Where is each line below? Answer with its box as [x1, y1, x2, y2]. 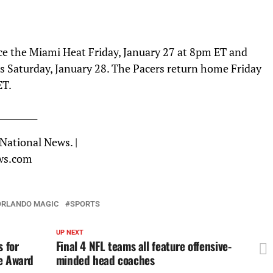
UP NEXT [55, 228, 83, 236]
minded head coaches [55, 250, 155, 269]
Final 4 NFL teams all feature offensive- [55, 236, 232, 255]
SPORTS [70, 199, 100, 208]
